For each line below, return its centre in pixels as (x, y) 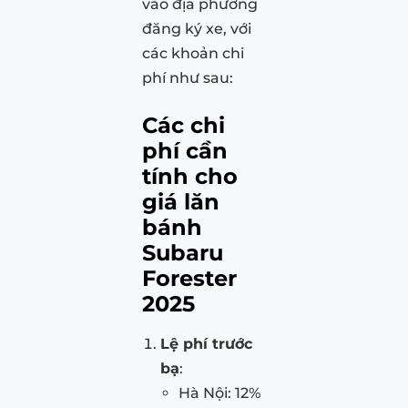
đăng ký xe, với (197, 29)
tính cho (190, 177)
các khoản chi (193, 54)
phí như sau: (188, 78)
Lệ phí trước (206, 344)
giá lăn (181, 202)
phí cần (185, 151)
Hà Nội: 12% (219, 393)
